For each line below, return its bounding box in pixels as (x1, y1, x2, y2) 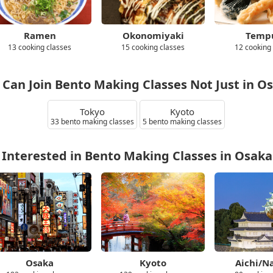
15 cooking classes (121, 42, 185, 52)
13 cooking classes (8, 42, 72, 52)
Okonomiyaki (122, 29, 184, 41)
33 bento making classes (51, 116, 135, 127)
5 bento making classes (143, 116, 222, 127)
